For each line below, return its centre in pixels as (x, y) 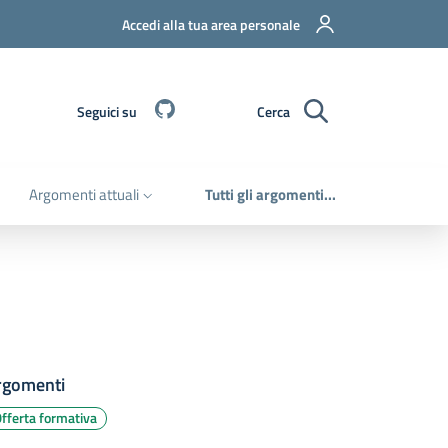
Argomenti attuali (84, 194)
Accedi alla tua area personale (211, 24)
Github (201, 109)
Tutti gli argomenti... (270, 194)
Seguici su (107, 111)
